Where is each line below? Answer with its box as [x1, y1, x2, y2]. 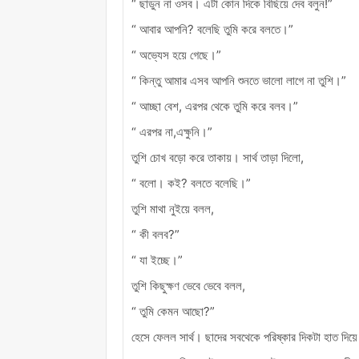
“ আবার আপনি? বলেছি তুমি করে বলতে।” [131, 21, 293, 37]
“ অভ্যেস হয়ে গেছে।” [131, 46, 221, 63]
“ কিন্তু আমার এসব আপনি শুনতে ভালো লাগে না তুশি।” [131, 72, 346, 88]
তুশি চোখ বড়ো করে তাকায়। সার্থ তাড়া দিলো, [131, 149, 304, 165]
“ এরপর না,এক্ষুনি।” [131, 123, 212, 139]
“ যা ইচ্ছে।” [131, 252, 183, 268]
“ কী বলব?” [131, 226, 179, 242]
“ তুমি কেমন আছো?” [131, 303, 215, 319]
